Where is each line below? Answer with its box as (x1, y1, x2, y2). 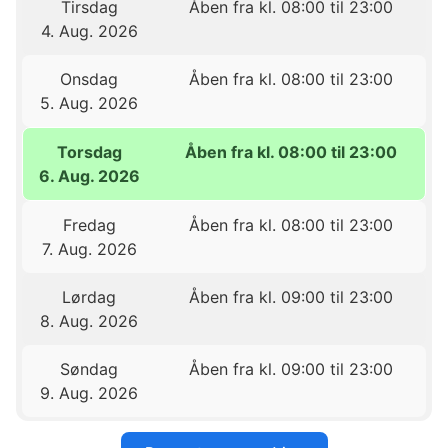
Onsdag (60, 69, 119, 90)
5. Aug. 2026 (40, 93, 139, 114)
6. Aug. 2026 (39, 166, 141, 187)
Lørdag (62, 287, 117, 308)
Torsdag (57, 142, 123, 163)
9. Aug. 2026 (40, 383, 139, 404)
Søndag (60, 359, 119, 380)
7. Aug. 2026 (41, 239, 137, 260)
